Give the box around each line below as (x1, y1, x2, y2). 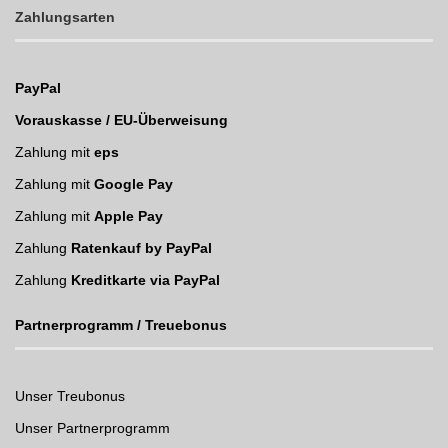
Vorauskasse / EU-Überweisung (15, 112, 228, 128)
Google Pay (94, 176, 173, 192)
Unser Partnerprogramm (15, 420, 170, 436)
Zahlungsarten (15, 9, 115, 25)
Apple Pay (94, 208, 163, 224)
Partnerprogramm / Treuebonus (15, 317, 227, 333)
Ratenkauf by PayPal (71, 240, 212, 256)
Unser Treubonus (15, 388, 125, 404)
